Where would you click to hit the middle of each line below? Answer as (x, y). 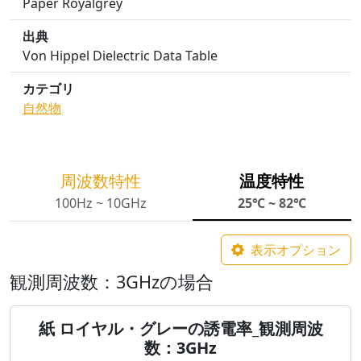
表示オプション (296, 250)
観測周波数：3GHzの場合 (112, 282)
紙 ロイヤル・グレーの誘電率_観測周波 (180, 328)
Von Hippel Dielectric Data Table (120, 56)
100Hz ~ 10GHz (101, 203)
